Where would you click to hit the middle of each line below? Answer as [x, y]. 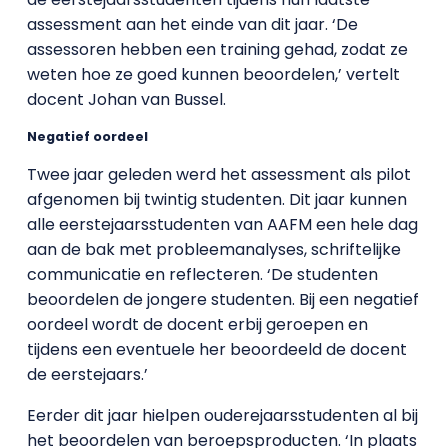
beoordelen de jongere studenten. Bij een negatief [222, 299]
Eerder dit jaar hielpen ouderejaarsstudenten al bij [222, 415]
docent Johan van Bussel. [126, 99]
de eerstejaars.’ [87, 374]
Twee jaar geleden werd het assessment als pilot [218, 174]
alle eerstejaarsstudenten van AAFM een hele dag [222, 224]
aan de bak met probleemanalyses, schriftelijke [213, 249]
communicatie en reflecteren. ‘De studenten [202, 274]
